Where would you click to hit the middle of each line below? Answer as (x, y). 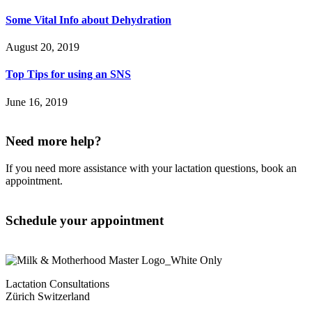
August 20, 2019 (42, 47)
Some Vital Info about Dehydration (88, 19)
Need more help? (54, 141)
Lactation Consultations (57, 283)
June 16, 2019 (37, 102)
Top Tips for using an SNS (68, 75)
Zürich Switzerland (48, 296)
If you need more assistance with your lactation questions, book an (151, 169)
